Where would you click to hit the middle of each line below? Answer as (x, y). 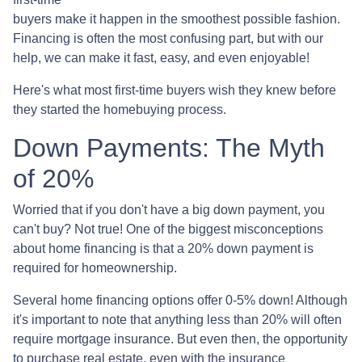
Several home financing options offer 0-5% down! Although (180, 300)
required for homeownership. (97, 267)
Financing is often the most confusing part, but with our (168, 38)
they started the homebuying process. (120, 109)
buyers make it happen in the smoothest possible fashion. (177, 19)
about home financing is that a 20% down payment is (163, 248)
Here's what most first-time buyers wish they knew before (175, 90)
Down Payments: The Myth (169, 147)
